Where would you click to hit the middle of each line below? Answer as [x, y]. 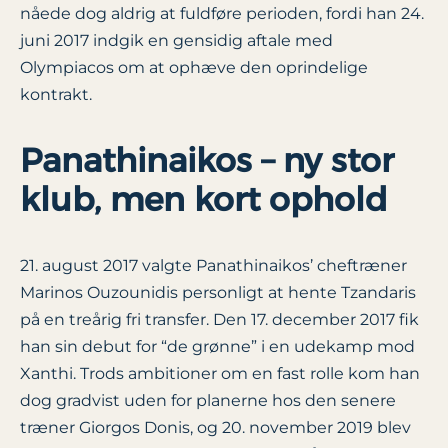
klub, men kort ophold [204, 198]
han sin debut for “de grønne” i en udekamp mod [217, 346]
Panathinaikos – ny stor [207, 159]
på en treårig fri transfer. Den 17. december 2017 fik [219, 319]
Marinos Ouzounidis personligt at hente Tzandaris [218, 292]
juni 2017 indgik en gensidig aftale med [176, 40]
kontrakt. [56, 94]
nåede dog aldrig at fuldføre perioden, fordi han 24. [222, 13]
